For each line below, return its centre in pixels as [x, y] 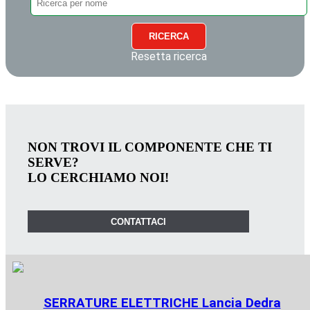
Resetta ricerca [169, 57]
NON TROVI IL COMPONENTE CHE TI [150, 147]
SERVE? [53, 162]
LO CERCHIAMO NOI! [98, 177]
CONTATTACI [138, 221]
